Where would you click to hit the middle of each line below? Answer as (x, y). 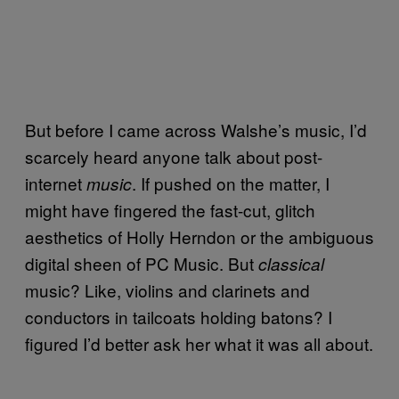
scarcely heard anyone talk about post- (174, 157)
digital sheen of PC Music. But (142, 264)
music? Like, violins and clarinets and (167, 290)
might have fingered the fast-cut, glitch (170, 210)
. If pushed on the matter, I (231, 183)
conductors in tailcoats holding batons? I (179, 317)
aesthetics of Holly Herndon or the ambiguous (199, 237)
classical (291, 264)
